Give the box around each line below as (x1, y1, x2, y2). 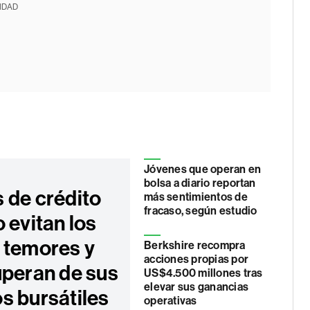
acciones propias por (144, 253, 248, 266)
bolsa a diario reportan (144, 176, 256, 190)
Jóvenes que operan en (144, 163, 262, 176)
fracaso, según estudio (144, 204, 257, 217)
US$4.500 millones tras (144, 266, 263, 280)
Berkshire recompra (144, 239, 246, 252)
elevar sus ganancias (144, 280, 248, 293)
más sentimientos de (144, 190, 248, 203)
